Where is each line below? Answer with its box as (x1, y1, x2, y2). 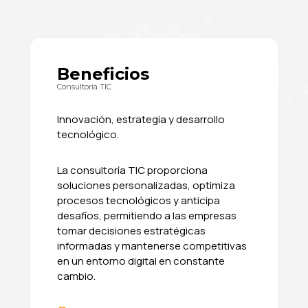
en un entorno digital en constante (57, 254, 225, 269)
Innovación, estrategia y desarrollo (57, 112, 225, 127)
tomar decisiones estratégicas (57, 223, 206, 239)
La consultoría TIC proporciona (57, 163, 208, 178)
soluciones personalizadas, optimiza (57, 178, 235, 193)
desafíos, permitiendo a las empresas (57, 208, 236, 223)
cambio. (57, 269, 96, 284)
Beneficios (57, 64, 149, 85)
